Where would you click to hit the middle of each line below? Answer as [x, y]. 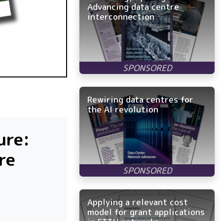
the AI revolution [123, 110]
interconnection [121, 17]
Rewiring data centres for [140, 100]
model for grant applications [146, 212]
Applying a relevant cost [138, 202]
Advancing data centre [133, 7]
